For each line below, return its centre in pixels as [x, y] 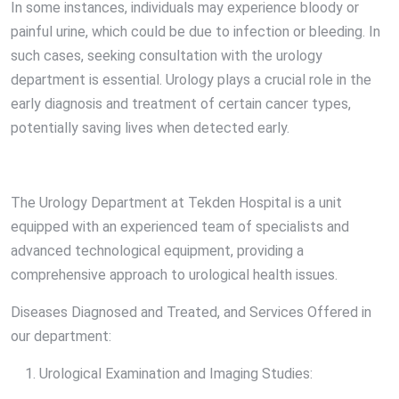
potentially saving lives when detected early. [150, 128]
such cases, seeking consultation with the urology [167, 56]
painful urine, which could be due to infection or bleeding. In [195, 32]
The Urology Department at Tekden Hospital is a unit [176, 203]
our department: [61, 337]
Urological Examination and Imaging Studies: [176, 374]
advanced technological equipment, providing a [157, 251]
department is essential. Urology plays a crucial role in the [191, 80]
